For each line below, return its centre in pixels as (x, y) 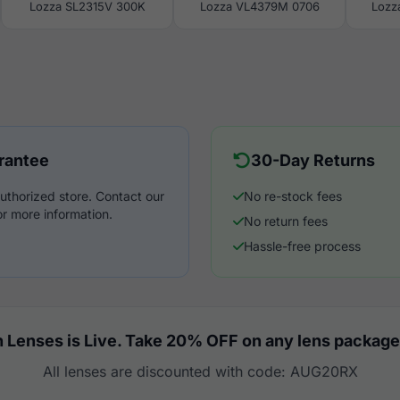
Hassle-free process (302, 246)
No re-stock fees (293, 196)
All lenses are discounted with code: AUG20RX (200, 371)
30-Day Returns (313, 160)
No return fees (286, 221)
